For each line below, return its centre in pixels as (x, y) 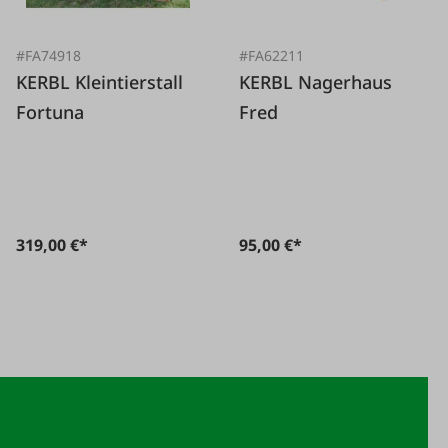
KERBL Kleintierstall (46, 81)
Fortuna (50, 111)
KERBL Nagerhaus (269, 81)
